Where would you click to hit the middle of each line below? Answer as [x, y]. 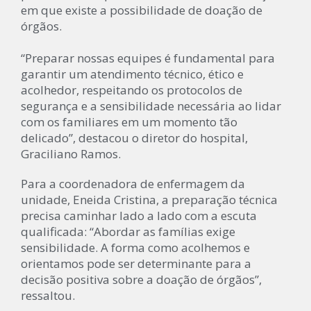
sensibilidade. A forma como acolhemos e [135, 247]
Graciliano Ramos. [71, 153]
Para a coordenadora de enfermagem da [133, 183]
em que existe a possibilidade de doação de [142, 10]
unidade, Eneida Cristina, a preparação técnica [149, 199]
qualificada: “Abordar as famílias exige [128, 231]
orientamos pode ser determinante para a [136, 263]
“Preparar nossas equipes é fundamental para [148, 58]
